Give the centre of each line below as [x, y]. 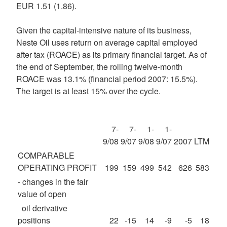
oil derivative [43, 208]
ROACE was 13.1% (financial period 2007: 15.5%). [107, 79]
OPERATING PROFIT [57, 167]
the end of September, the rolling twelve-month [99, 67]
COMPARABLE [46, 155]
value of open [42, 194]
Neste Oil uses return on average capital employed [107, 42]
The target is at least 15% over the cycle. [88, 91]
